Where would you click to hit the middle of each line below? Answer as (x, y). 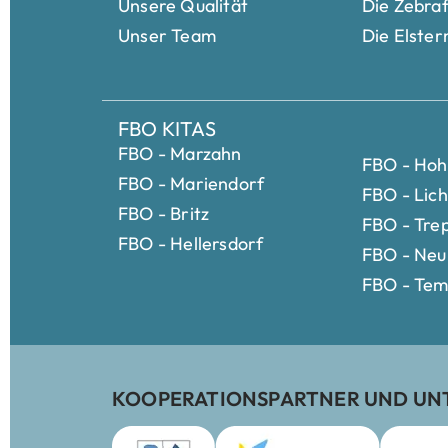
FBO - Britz (164, 213)
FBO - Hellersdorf (191, 243)
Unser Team (167, 35)
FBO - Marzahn (180, 153)
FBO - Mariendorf (191, 183)
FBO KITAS (167, 128)
